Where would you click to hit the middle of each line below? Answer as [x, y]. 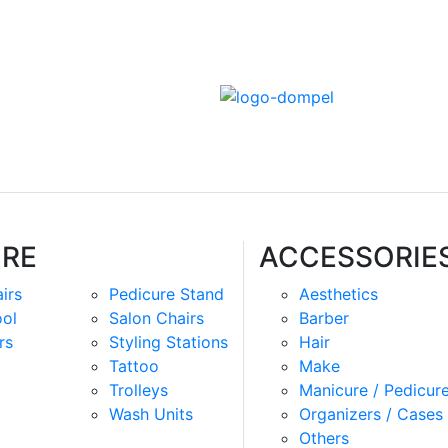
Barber [324, 318]
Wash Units [150, 414]
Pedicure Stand [166, 294]
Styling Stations [168, 342]
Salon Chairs [156, 318]
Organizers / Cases [371, 414]
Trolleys [138, 390]
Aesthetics [338, 294]
